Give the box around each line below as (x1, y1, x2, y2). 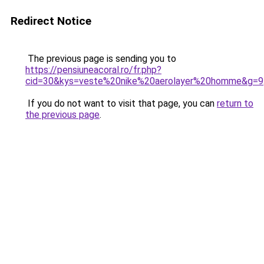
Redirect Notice (11, 14, 91, 28)
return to (217, 98, 253, 109)
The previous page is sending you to (25, 53, 176, 64)
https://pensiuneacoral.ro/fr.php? (25, 64, 161, 75)
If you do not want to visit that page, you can (25, 98, 217, 109)
